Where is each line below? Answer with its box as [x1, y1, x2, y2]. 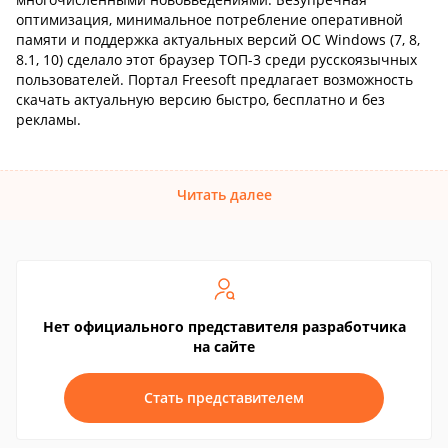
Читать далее [176, 185, 272, 204]
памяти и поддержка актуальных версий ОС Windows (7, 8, [16, 30, 420, 49]
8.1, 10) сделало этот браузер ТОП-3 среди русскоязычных [16, 50, 417, 69]
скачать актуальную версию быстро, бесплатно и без [16, 90, 385, 109]
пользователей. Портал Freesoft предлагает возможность [16, 70, 413, 89]
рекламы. [16, 110, 81, 129]
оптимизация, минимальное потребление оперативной [16, 10, 403, 29]
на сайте [193, 337, 255, 356]
